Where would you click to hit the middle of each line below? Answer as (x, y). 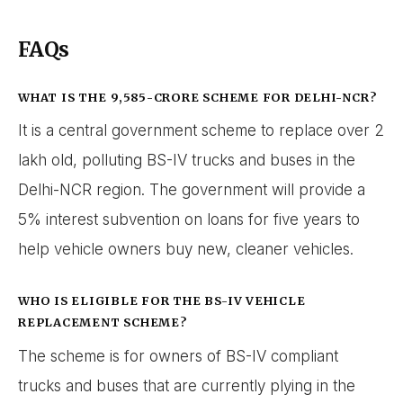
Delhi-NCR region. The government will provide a (192, 190)
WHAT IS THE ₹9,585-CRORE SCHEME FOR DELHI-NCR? (197, 97)
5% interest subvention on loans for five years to (189, 220)
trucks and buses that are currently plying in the (187, 386)
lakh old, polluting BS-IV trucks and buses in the (187, 161)
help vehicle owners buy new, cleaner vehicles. (186, 250)
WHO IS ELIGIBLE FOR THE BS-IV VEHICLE (162, 301)
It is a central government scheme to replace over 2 (201, 131)
